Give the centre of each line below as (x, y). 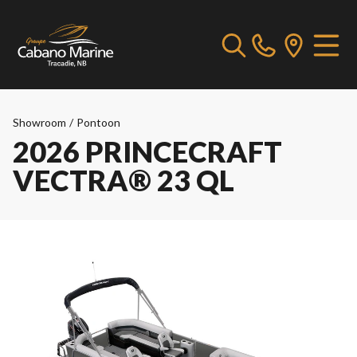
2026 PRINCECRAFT (147, 151)
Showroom (39, 122)
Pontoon (98, 122)
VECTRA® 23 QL (124, 180)
